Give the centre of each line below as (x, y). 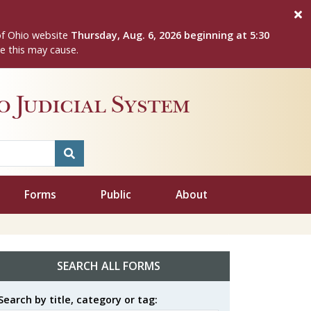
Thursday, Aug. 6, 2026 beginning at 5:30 (170, 35)
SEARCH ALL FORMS (108, 266)
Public (116, 194)
